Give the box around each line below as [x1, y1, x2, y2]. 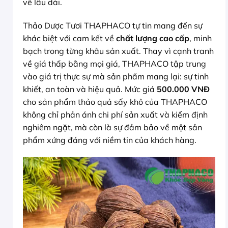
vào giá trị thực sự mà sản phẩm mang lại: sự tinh [23, 71, 209, 81]
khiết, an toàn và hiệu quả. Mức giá [23, 83, 157, 94]
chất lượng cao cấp [116, 33, 189, 43]
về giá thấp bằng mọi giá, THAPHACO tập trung [23, 58, 206, 69]
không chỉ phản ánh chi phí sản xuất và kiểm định [23, 109, 208, 120]
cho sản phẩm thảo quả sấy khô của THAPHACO [23, 96, 207, 107]
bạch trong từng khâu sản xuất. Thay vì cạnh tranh [23, 45, 214, 56]
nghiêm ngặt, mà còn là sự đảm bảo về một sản [23, 122, 202, 132]
